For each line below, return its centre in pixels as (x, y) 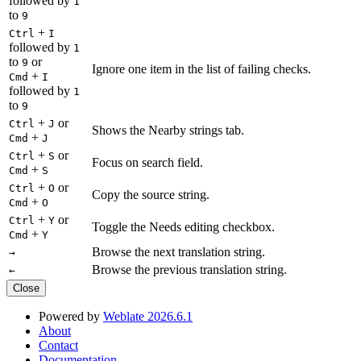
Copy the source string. (151, 194)
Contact (58, 345)
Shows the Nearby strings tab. (168, 130)
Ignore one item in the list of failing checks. (201, 68)
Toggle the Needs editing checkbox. (183, 226)
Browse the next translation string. (178, 251)
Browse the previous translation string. (189, 269)
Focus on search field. (147, 162)
